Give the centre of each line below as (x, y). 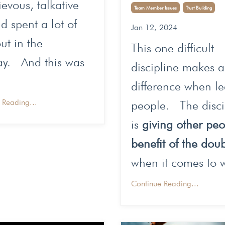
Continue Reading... (165, 184)
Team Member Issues (155, 8)
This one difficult (173, 48)
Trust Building (199, 8)
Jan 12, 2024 (154, 28)
